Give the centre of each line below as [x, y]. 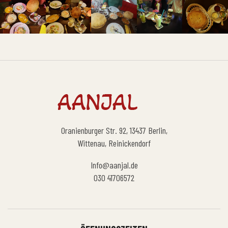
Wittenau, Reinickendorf [114, 143]
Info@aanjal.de [114, 165]
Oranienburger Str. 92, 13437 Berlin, [114, 131]
